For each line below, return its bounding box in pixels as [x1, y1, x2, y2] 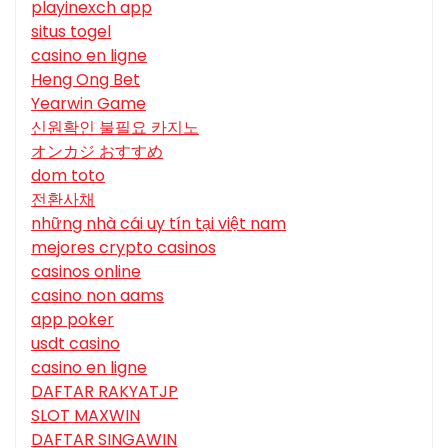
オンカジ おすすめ [31, 140, 163, 164]
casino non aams [31, 284, 164, 308]
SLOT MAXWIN [31, 404, 140, 428]
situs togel [31, 20, 111, 44]
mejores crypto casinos [31, 236, 216, 260]
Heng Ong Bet [31, 68, 140, 92]
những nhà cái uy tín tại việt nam [31, 212, 286, 236]
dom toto [31, 164, 105, 188]
